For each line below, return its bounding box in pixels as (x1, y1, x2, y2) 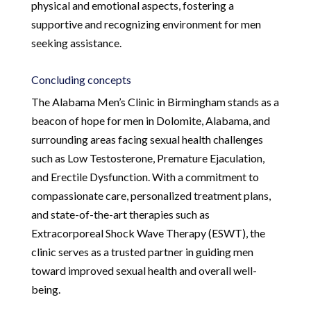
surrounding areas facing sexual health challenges (31, 132, 263, 146)
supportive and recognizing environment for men (31, 17, 261, 31)
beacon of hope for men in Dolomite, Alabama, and (31, 113, 270, 127)
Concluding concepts (31, 72, 131, 86)
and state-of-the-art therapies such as (31, 207, 210, 221)
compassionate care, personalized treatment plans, (31, 188, 271, 202)
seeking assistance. (31, 35, 121, 49)
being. (31, 282, 60, 296)
